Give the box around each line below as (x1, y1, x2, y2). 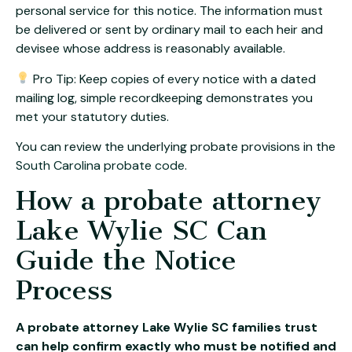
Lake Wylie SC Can (16, 214, 267, 247)
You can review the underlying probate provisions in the (16, 138, 335, 156)
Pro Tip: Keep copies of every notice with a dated (30, 70, 317, 87)
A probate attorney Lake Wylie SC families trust (16, 319, 317, 336)
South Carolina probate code (16, 157, 185, 174)
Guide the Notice (16, 244, 236, 277)
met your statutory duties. (16, 108, 169, 125)
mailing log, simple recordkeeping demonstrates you (16, 89, 313, 106)
